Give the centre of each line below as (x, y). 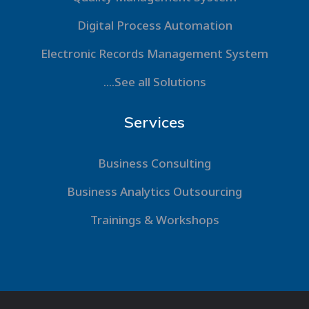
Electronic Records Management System (154, 53)
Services (154, 122)
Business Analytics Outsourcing (154, 191)
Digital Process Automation (154, 25)
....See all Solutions (154, 82)
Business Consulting (154, 163)
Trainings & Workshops (154, 220)
